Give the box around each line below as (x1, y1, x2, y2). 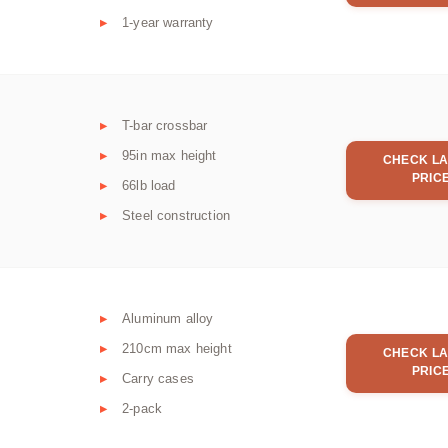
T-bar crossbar (122, 118, 208, 134)
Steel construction (122, 208, 231, 224)
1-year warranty (122, 15, 214, 31)
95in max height (122, 148, 217, 164)
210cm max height (122, 341, 232, 357)
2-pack (122, 401, 163, 417)
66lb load (122, 178, 176, 194)
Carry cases (122, 371, 194, 387)
